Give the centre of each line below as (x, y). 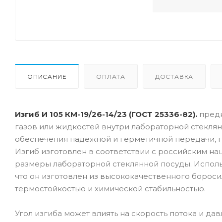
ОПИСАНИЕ (47, 76)
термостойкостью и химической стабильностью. (110, 188)
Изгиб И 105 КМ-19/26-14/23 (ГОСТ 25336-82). (107, 114)
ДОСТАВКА (174, 76)
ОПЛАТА (111, 76)
